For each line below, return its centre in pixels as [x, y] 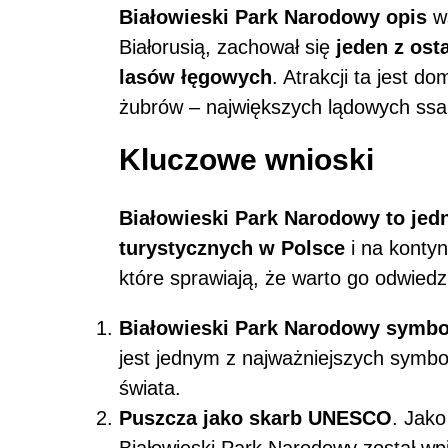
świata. [150, 387]
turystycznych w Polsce [232, 247]
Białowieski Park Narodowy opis [273, 17]
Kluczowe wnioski [246, 159]
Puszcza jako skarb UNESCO [255, 417]
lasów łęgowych [195, 77]
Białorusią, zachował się [227, 47]
